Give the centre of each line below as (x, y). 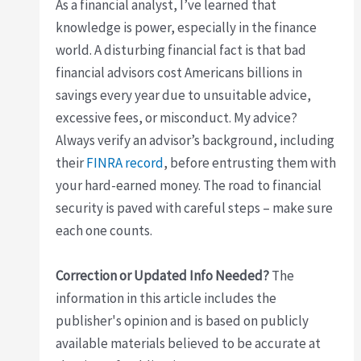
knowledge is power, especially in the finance (187, 28)
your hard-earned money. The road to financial (189, 186)
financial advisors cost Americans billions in (179, 73)
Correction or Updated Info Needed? (163, 275)
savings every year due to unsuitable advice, (184, 95)
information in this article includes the (166, 298)
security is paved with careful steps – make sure (195, 208)
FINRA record (125, 163)
